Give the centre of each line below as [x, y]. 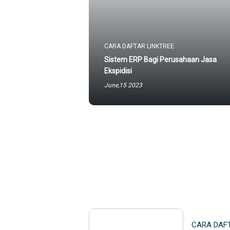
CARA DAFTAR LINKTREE [139, 46]
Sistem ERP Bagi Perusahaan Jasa [160, 60]
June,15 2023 [123, 85]
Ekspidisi [118, 71]
